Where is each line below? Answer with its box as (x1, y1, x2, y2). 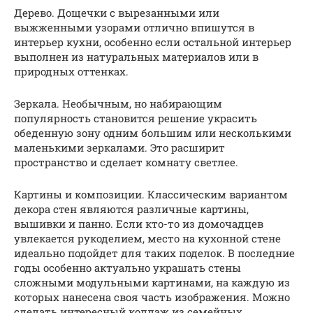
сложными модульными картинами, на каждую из (14, 275, 290, 289)
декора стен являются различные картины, (14, 201, 249, 216)
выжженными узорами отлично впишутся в (14, 20, 254, 34)
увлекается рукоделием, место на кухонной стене (14, 231, 281, 245)
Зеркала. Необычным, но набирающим (14, 96, 222, 110)
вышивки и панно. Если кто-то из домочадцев (14, 216, 263, 231)
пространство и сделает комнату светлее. (14, 154, 238, 169)
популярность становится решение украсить (14, 110, 257, 125)
